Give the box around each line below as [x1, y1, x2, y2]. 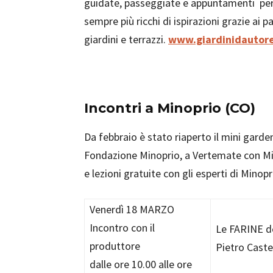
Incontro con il [90, 221, 155, 235]
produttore [90, 239, 140, 253]
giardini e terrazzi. [84, 32, 168, 46]
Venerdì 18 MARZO [90, 202, 174, 216]
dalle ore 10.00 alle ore [90, 257, 192, 271]
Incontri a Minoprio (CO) [84, 100, 255, 116]
